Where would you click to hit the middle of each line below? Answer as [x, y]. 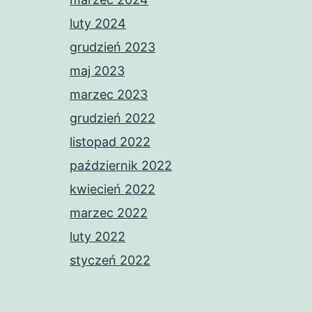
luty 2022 [97, 237]
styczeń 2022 [110, 260]
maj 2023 [97, 71]
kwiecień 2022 [112, 189]
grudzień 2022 [112, 118]
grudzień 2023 [112, 47]
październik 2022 [121, 166]
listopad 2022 [110, 142]
